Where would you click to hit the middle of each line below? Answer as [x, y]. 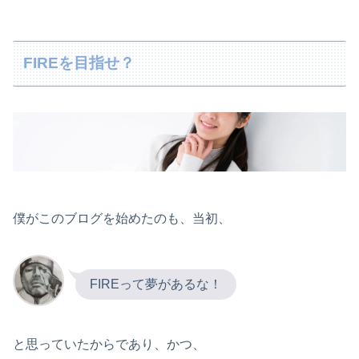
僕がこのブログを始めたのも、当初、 [122, 219]
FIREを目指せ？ [79, 63]
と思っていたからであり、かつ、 [109, 344]
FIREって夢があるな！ [156, 284]
